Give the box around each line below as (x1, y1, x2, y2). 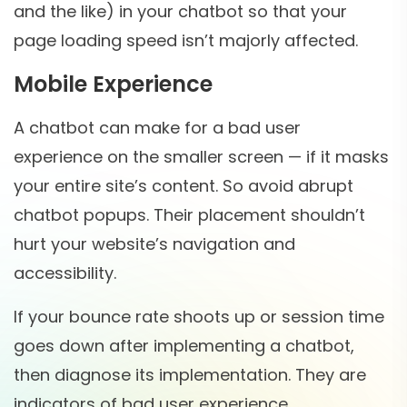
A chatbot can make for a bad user (14, 116, 301, 140)
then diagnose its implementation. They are (14, 363, 366, 387)
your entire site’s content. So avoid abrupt (14, 174, 353, 198)
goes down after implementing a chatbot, (14, 334, 354, 358)
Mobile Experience (14, 69, 213, 100)
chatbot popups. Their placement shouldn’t (14, 203, 365, 227)
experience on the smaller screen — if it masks (14, 145, 389, 169)
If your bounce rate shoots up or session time (14, 305, 384, 329)
